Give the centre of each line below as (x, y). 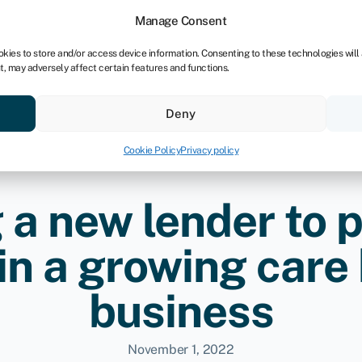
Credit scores (53, 92)
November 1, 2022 (181, 349)
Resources (149, 92)
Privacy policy (210, 150)
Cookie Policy (152, 150)
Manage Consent (181, 21)
